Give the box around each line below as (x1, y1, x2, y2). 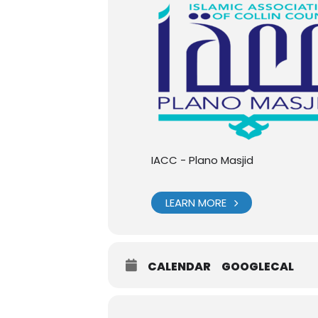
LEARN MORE (165, 195, 226, 210)
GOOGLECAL (221, 258, 294, 275)
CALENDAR (148, 258, 211, 275)
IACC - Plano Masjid (151, 153, 253, 168)
